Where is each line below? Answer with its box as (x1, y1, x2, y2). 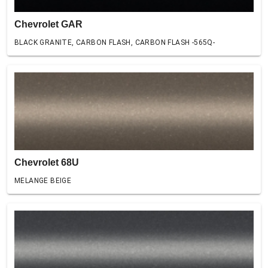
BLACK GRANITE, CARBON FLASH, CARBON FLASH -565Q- (14, 38, 215, 47)
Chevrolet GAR (14, 19, 83, 29)
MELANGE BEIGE (14, 176, 72, 185)
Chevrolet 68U (14, 157, 79, 167)
